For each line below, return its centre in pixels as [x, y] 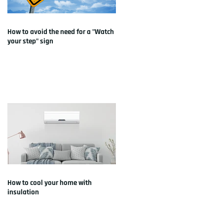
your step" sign [30, 41]
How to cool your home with [50, 183]
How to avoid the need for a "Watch [61, 32]
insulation [23, 192]
